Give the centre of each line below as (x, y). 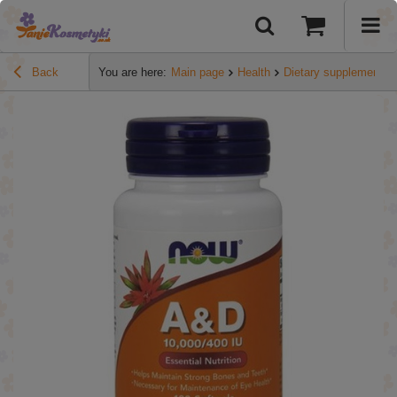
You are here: (132, 73)
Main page (198, 73)
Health (254, 73)
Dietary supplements (336, 73)
